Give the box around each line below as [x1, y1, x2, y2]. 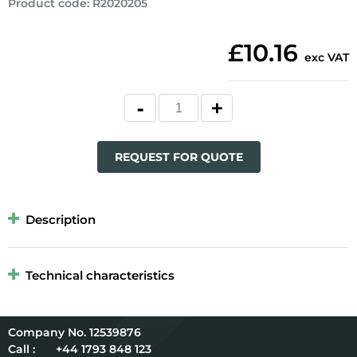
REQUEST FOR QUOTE [114, 150, 243, 165]
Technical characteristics [25, 268, 175, 284]
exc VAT [304, 50, 349, 65]
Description [25, 212, 96, 228]
